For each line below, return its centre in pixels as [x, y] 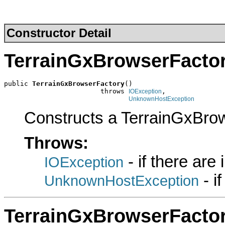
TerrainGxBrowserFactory [78, 83]
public [18, 83]
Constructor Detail [59, 33]
